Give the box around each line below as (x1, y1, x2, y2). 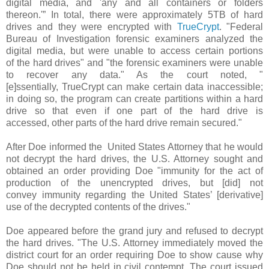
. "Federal (219, 21, 264, 32)
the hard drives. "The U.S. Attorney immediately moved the (6, 237, 263, 248)
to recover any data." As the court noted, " (6, 69, 263, 80)
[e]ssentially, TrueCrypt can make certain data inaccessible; (6, 81, 263, 92)
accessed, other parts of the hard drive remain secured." (6, 117, 242, 128)
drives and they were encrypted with (6, 21, 177, 32)
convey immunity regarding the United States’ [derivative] (6, 189, 263, 200)
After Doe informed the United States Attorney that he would (6, 141, 263, 152)
